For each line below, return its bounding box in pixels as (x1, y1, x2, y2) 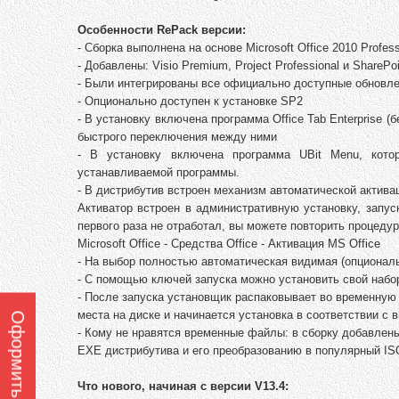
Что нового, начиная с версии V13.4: (77, 379, 289, 394)
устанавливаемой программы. (77, 166, 240, 180)
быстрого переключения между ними (77, 130, 277, 144)
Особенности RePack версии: (77, 23, 246, 37)
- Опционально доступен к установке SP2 (77, 94, 303, 109)
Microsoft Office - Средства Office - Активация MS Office (77, 237, 380, 251)
